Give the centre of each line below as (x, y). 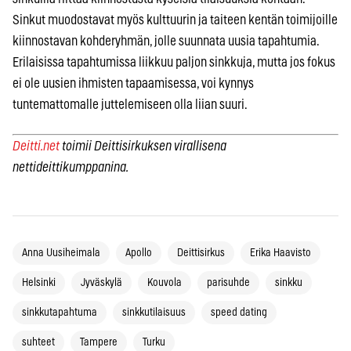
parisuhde (228, 282)
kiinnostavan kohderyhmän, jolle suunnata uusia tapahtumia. (166, 41)
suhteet (38, 342)
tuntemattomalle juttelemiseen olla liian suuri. (130, 104)
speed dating (239, 312)
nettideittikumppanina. (71, 167)
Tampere (99, 342)
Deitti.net (37, 146)
